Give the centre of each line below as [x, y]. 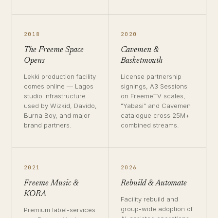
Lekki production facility [60, 76]
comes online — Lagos [59, 86]
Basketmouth [142, 61]
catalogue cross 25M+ [155, 115]
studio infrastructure [55, 96]
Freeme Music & [51, 184]
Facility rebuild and [149, 199]
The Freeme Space [54, 50]
